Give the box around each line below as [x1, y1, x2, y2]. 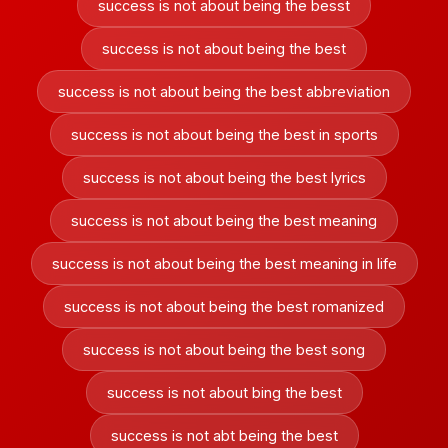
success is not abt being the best [110, 427, 338, 444]
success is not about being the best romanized [64, 298, 384, 315]
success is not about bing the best [106, 384, 342, 401]
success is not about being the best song [83, 341, 365, 358]
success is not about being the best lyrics [82, 169, 366, 186]
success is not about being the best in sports [70, 126, 378, 143]
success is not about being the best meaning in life [51, 255, 397, 272]
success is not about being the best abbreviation [58, 83, 390, 100]
